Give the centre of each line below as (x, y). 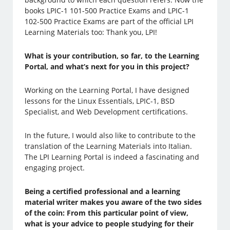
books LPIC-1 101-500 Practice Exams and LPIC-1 (107, 11)
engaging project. (55, 168)
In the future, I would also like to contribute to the (110, 136)
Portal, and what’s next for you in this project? (107, 67)
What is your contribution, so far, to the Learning (112, 56)
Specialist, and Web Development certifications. (107, 112)
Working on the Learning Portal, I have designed (107, 90)
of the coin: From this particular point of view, (107, 213)
